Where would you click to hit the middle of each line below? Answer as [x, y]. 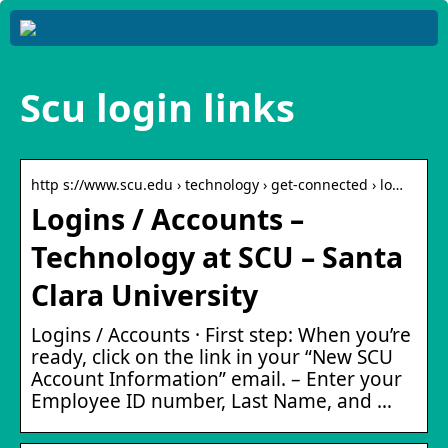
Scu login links [157, 107]
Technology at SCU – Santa [217, 256]
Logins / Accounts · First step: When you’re [221, 334]
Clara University [144, 294]
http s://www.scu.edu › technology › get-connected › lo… [217, 184]
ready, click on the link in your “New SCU [212, 356]
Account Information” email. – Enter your [216, 378]
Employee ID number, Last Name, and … [211, 400]
